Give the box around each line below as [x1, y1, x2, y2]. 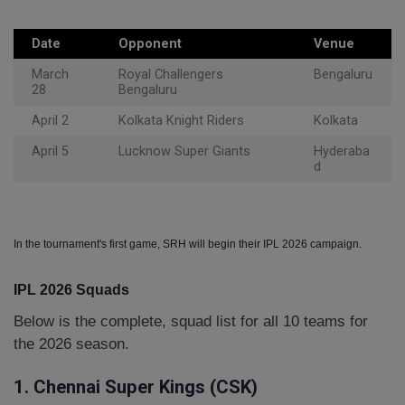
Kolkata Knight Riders [118, 113, 244, 129]
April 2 [32, 113, 69, 129]
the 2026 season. [14, 335, 129, 353]
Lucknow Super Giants [118, 144, 250, 160]
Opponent [118, 36, 182, 52]
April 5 [32, 144, 69, 160]
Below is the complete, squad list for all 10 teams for [14, 313, 368, 331]
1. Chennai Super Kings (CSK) [14, 375, 258, 398]
